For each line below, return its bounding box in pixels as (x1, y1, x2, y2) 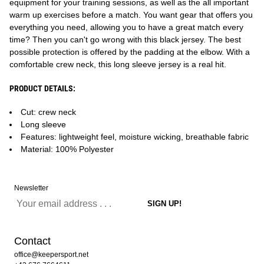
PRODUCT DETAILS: (9, 84, 75, 93)
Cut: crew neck (21, 107, 76, 117)
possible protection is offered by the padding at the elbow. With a (9, 47, 250, 57)
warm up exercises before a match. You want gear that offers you (9, 10, 253, 19)
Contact (14, 235, 51, 247)
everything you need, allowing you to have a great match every (9, 22, 243, 32)
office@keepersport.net (14, 250, 88, 259)
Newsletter (14, 184, 48, 192)
